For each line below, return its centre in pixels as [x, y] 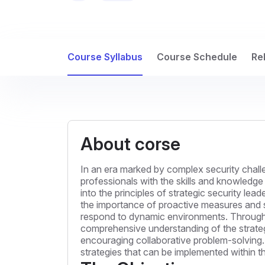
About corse [130, 144]
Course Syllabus [105, 57]
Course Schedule [197, 57]
